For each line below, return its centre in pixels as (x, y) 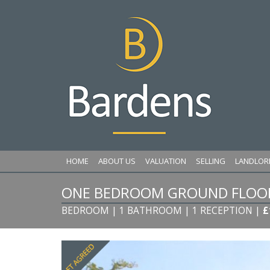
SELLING (211, 161)
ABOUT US (117, 161)
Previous (120, 248)
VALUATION (166, 161)
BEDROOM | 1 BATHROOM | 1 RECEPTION (157, 210)
